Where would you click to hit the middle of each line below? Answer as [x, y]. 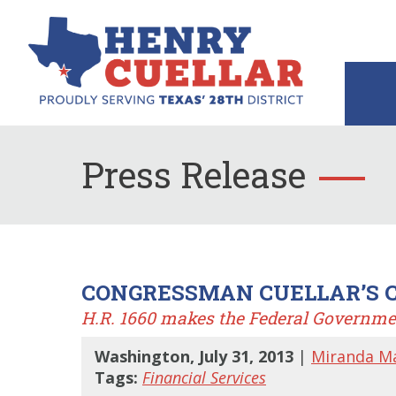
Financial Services [204, 377]
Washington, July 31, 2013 [196, 356]
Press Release [194, 175]
